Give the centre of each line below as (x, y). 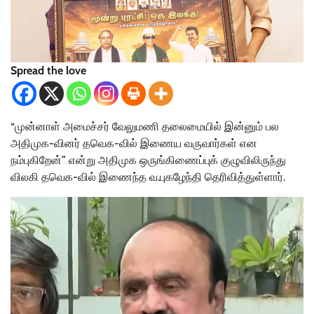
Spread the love (48, 71)
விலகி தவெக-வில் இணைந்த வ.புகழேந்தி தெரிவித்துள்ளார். (148, 177)
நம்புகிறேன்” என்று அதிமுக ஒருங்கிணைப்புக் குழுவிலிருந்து (148, 161)
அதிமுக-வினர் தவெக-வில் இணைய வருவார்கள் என (134, 144)
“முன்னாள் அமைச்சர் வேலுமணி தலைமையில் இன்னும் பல (145, 127)
